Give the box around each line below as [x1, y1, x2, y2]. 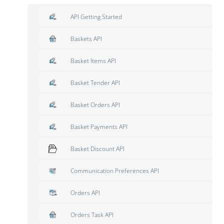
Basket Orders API [70, 100, 120, 109]
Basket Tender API [70, 78, 120, 87]
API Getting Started [70, 12, 122, 21]
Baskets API [70, 34, 102, 43]
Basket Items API [70, 56, 116, 65]
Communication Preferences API [70, 166, 159, 175]
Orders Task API [70, 210, 113, 219]
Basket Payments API [70, 122, 127, 131]
